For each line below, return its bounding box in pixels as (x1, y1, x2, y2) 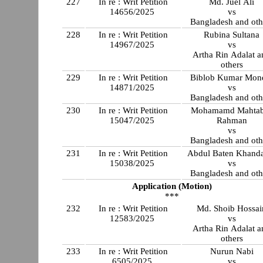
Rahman (216, 115, 247, 125)
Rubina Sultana (204, 29, 260, 39)
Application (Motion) (131, 181, 212, 191)
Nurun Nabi (210, 246, 254, 256)
